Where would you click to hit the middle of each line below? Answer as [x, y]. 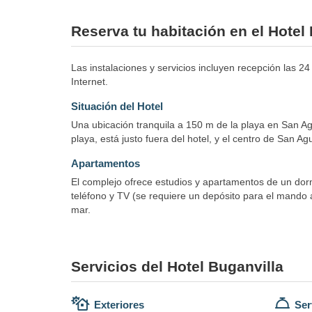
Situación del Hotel [117, 106]
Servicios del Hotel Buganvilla [177, 266]
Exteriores [119, 304]
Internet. [89, 81]
